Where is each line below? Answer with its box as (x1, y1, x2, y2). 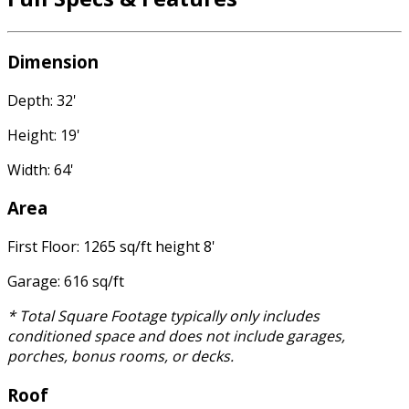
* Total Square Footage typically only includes (7, 306, 320, 327)
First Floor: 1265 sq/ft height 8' (7, 236, 215, 257)
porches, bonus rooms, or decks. (7, 346, 234, 367)
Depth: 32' (7, 89, 77, 110)
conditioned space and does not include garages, (7, 326, 345, 347)
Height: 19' (7, 124, 80, 145)
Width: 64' (7, 159, 74, 180)
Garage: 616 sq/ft (7, 271, 124, 292)
